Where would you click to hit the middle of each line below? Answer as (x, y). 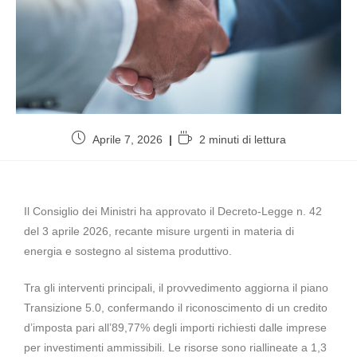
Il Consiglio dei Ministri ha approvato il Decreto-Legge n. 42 (173, 211)
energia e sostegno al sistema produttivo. (128, 251)
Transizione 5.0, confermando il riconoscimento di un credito (176, 307)
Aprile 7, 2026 (127, 139)
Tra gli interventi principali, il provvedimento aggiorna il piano (176, 287)
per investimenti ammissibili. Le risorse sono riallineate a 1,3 (175, 347)
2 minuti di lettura (242, 139)
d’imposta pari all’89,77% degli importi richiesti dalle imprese (175, 327)
